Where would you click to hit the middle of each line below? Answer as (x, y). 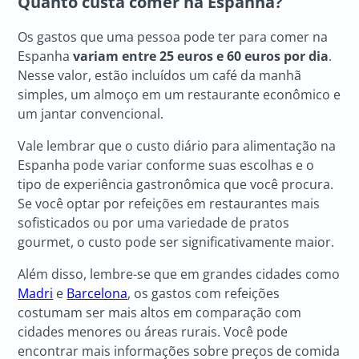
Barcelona (97, 294)
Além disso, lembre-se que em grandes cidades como (179, 274)
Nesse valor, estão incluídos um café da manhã (160, 76)
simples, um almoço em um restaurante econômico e (179, 95)
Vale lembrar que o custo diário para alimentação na (177, 146)
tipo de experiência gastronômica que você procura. (176, 185)
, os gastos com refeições (204, 294)
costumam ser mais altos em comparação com (160, 313)
